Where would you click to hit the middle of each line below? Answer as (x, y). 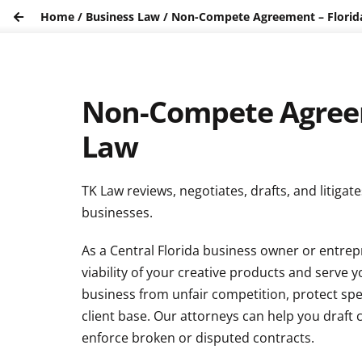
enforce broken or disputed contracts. (198, 338)
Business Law (123, 17)
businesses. (117, 213)
